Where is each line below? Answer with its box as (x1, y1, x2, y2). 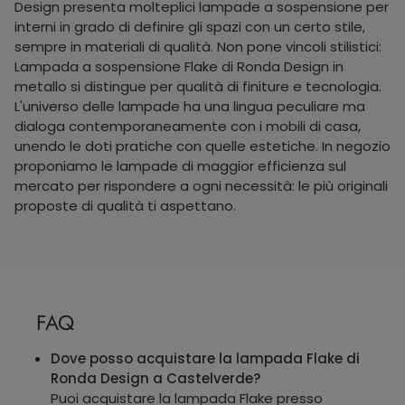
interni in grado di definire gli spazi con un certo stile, (14, 16, 365, 36)
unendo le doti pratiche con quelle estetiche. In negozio (14, 136, 391, 155)
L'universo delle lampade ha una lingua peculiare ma (14, 96, 365, 116)
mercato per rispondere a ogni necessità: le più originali (14, 175, 388, 195)
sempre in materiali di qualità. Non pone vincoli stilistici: (14, 36, 381, 56)
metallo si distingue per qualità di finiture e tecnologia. (14, 76, 381, 96)
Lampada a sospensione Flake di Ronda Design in (14, 56, 344, 76)
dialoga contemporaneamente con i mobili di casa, (14, 116, 361, 136)
